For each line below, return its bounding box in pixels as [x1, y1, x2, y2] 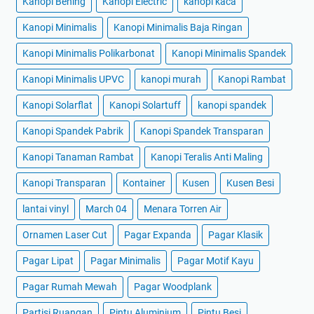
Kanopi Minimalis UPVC [22, 74, 124, 86]
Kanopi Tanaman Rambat [22, 151, 134, 163]
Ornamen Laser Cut [22, 229, 107, 241]
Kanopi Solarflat [22, 100, 93, 111]
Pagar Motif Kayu [177, 255, 254, 267]
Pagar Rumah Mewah [22, 281, 117, 293]
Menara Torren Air [144, 203, 221, 215]
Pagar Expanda [124, 229, 191, 241]
